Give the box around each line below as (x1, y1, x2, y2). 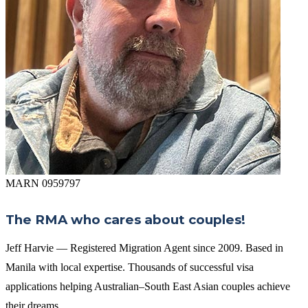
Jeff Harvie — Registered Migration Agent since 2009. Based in (5, 242, 283, 254)
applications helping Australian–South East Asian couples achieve (5, 280, 290, 293)
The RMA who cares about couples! (5, 212, 245, 228)
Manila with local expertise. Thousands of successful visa (5, 261, 254, 274)
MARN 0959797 (5, 177, 80, 190)
